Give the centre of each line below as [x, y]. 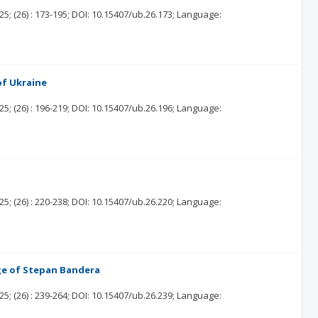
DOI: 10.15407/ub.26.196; [124, 108]
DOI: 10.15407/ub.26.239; [124, 295]
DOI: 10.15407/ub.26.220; [124, 202]
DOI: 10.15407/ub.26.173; [124, 14]
